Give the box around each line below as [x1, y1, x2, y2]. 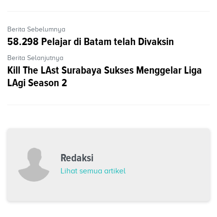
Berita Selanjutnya [7, 54, 63, 62]
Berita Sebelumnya [7, 26, 65, 33]
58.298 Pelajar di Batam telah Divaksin [7, 34, 174, 49]
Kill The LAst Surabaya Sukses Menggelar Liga [7, 62, 202, 78]
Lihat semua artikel [61, 167, 125, 176]
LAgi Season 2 [7, 75, 67, 91]
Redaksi [61, 150, 93, 166]
